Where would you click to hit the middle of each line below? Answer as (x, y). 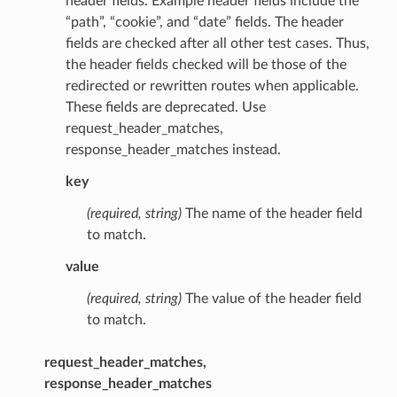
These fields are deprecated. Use (165, 108)
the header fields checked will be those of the (206, 65)
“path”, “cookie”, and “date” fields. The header (204, 23)
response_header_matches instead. (173, 150)
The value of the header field (271, 299)
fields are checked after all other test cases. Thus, (217, 44)
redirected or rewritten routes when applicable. (212, 86)
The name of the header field (272, 214)
